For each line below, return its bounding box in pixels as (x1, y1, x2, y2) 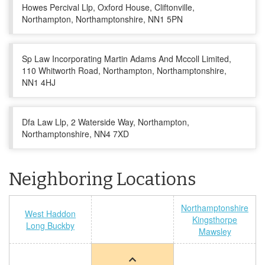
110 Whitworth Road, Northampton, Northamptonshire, (22, 64, 227, 76)
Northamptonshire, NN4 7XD (22, 128, 129, 140)
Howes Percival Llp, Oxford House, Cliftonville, (22, 1, 195, 13)
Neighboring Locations (9, 169, 196, 190)
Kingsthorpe (192, 214, 237, 225)
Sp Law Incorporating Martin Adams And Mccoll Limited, (22, 53, 231, 64)
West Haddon (25, 208, 76, 219)
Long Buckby (26, 219, 75, 231)
